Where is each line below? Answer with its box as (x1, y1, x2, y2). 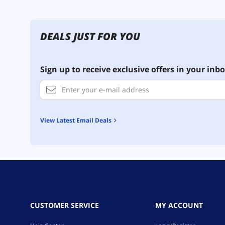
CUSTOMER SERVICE (30, 200, 99, 210)
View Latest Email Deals (44, 116, 111, 125)
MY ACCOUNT (155, 200, 203, 210)
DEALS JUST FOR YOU (40, 29, 140, 43)
